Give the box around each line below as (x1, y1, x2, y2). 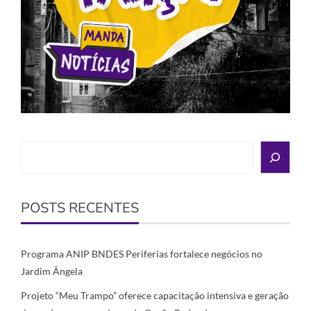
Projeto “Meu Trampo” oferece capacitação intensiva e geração (21, 289, 289, 302)
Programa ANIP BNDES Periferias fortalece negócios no (21, 248, 262, 260)
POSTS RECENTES (21, 199, 139, 218)
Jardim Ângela (21, 265, 83, 278)
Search (20, 143, 50, 155)
